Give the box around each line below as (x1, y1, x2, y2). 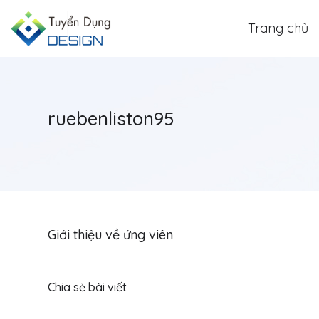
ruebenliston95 (48, 107, 174, 130)
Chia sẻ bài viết (48, 280, 127, 294)
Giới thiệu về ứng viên (48, 226, 173, 243)
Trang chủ (247, 20, 308, 36)
